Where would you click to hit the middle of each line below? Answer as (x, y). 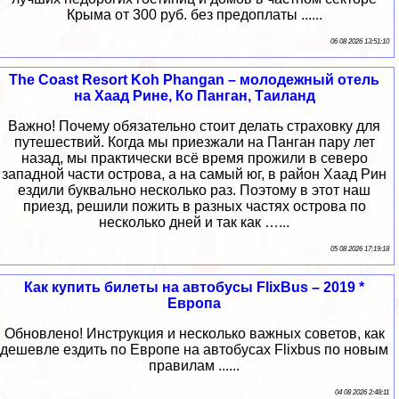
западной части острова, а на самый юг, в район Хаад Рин (194, 175)
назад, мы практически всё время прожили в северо (194, 159)
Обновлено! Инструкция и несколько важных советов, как (194, 334)
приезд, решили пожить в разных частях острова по (194, 207)
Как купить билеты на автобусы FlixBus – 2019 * (194, 288)
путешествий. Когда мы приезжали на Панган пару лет (194, 142)
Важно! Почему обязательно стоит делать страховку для (194, 126)
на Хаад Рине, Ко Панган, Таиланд (194, 96)
